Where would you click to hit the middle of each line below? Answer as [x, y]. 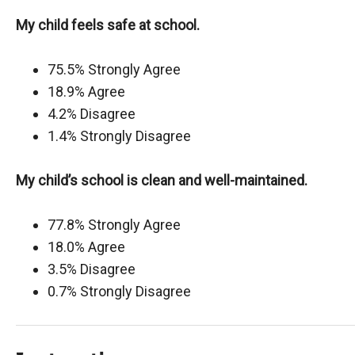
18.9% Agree [86, 92]
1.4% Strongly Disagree [119, 136]
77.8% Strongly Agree [114, 225]
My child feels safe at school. [108, 25]
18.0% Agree [86, 247]
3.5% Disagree [92, 269]
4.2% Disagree [92, 114]
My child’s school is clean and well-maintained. [162, 180]
